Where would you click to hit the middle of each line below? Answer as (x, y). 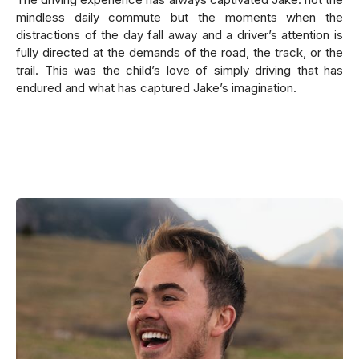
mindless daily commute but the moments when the (179, 17)
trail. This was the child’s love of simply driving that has (179, 70)
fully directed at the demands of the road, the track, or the (179, 52)
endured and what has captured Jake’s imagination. (156, 88)
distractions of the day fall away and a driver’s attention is (179, 35)
